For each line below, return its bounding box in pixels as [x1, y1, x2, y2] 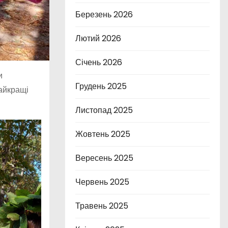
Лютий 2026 [75, 33, 121, 44]
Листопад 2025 [75, 104, 133, 116]
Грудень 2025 [75, 80, 127, 92]
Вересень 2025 [75, 152, 133, 164]
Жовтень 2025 [75, 128, 130, 140]
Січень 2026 [75, 56, 122, 68]
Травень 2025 [75, 200, 128, 212]
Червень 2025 [75, 176, 129, 188]
